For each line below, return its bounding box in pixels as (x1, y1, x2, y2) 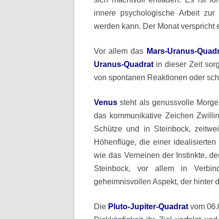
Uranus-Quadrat (94, 60, 153, 68)
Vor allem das (94, 47, 147, 55)
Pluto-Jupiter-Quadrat (108, 202, 188, 211)
